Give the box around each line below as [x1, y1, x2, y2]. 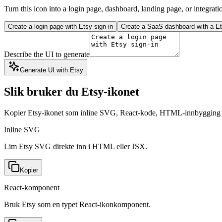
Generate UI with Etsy [20, 66, 83, 74]
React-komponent [4, 183, 59, 192]
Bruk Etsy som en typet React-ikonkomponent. [4, 200, 151, 209]
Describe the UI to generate [4, 50, 90, 58]
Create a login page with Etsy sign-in [8, 22, 113, 30]
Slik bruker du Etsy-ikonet [4, 85, 139, 98]
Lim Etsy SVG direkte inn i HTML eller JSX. [4, 142, 147, 151]
